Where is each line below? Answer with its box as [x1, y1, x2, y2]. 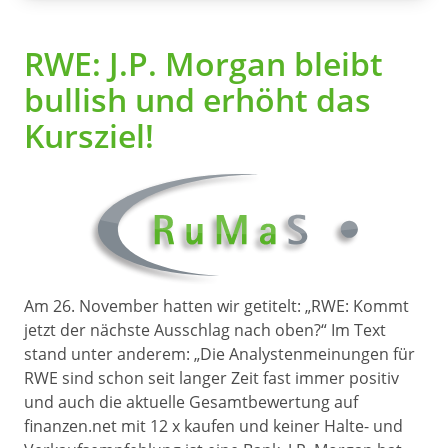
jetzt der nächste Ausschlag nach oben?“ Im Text [24, 319, 386, 341]
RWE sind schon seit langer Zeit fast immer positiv [24, 367, 399, 389]
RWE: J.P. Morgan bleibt [24, 42, 383, 85]
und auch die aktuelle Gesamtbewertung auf [24, 391, 358, 413]
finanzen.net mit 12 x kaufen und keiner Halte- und [24, 415, 403, 437]
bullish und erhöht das [24, 78, 371, 121]
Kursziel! [24, 114, 154, 157]
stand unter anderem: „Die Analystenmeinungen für [24, 343, 415, 365]
